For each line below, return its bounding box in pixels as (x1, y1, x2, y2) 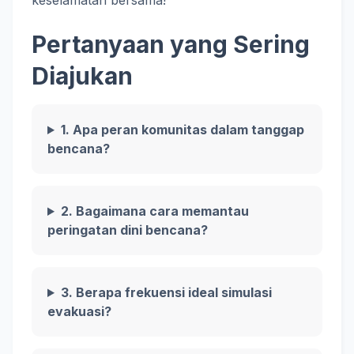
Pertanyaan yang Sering (32, 30, 310, 58)
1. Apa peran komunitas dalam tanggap (60, 122, 304, 137)
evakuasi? (47, 303, 111, 319)
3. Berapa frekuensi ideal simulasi (60, 284, 272, 300)
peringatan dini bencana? (47, 222, 208, 238)
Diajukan (32, 62, 133, 90)
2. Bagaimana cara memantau (60, 203, 249, 219)
